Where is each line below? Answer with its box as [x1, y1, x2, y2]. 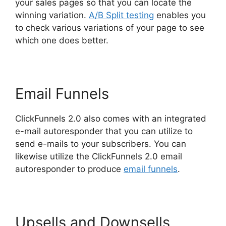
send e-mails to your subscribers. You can [15, 139, 186, 149]
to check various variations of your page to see [15, 23, 204, 33]
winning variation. [15, 10, 89, 20]
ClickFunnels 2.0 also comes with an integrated [15, 114, 206, 124]
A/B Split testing [89, 10, 154, 20]
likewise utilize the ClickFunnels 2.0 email [15, 151, 182, 161]
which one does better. [15, 35, 108, 45]
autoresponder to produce [15, 164, 124, 174]
